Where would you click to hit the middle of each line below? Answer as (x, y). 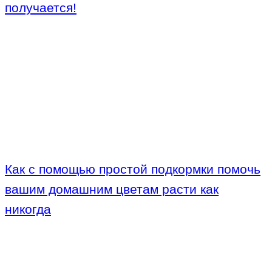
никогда (28, 209)
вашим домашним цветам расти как (112, 189)
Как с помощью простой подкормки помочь (133, 169)
